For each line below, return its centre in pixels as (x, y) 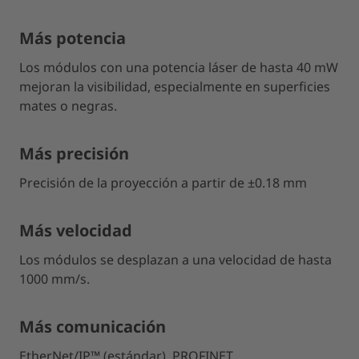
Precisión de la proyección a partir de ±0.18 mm (163, 183)
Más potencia (73, 38)
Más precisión (74, 153)
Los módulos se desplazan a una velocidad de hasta (175, 260)
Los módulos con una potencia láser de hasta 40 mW (179, 67)
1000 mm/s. (54, 279)
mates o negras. (68, 106)
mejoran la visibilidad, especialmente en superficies (175, 87)
